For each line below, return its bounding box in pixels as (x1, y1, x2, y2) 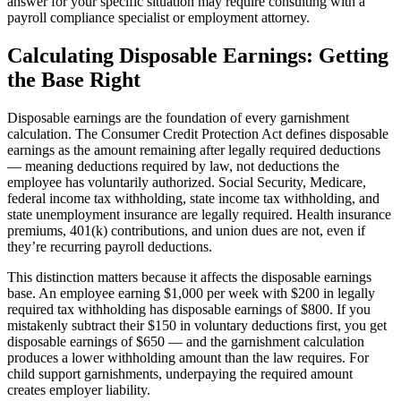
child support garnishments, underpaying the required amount (7, 366, 353, 382)
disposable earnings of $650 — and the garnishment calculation (7, 334, 364, 350)
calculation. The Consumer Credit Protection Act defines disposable (7, 126, 388, 142)
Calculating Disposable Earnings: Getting (7, 44, 388, 68)
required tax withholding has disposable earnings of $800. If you (7, 302, 371, 318)
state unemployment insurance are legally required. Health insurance (7, 207, 391, 223)
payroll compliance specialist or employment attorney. (7, 10, 310, 26)
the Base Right (7, 68, 141, 92)
